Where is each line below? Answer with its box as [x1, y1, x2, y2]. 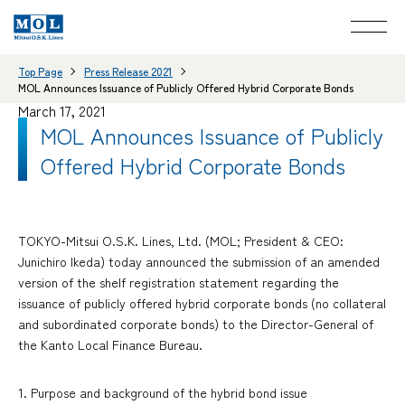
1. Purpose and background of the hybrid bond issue [18, 383, 307, 402]
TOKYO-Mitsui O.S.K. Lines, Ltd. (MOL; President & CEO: [18, 231, 344, 250]
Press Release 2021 [84, 62, 173, 79]
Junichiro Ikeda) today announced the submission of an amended [18, 252, 380, 271]
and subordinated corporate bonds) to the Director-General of [18, 315, 373, 334]
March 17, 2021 [18, 99, 106, 121]
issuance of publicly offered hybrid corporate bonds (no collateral [18, 294, 386, 313]
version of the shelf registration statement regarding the [18, 273, 339, 292]
